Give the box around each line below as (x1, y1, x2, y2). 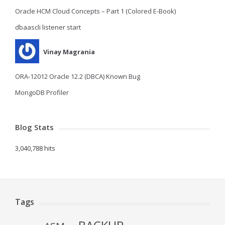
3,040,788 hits (15, 144, 55, 153)
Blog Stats (15, 122, 54, 132)
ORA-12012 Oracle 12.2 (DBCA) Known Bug (15, 72, 140, 81)
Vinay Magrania (43, 47, 95, 56)
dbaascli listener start (15, 23, 81, 32)
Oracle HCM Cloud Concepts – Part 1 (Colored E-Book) (15, 7, 176, 16)
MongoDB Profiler (15, 88, 69, 97)
